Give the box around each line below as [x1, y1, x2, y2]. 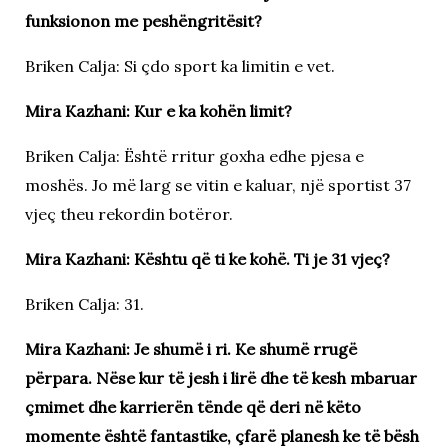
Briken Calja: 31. [24, 293, 144, 314]
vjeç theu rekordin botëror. [24, 203, 233, 224]
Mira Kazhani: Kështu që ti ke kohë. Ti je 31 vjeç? [24, 248, 390, 269]
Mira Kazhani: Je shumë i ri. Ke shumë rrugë [24, 338, 357, 359]
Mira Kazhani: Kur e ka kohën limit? [24, 100, 292, 121]
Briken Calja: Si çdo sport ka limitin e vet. [24, 55, 335, 76]
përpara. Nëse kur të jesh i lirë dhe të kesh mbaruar [24, 367, 417, 388]
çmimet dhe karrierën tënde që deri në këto [24, 396, 361, 417]
